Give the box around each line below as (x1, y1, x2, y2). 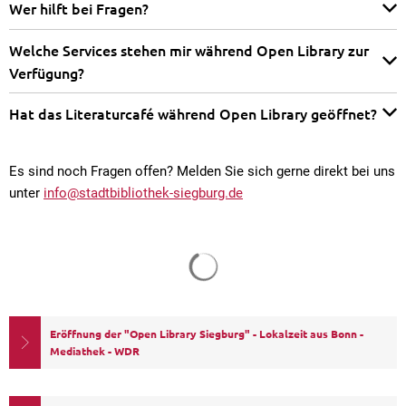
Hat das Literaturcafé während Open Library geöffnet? (9, 102, 377, 123)
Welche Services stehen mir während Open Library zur (9, 39, 369, 60)
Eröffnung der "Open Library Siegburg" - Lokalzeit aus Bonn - (50, 326, 363, 342)
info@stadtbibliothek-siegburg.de (43, 185, 243, 202)
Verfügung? (9, 62, 84, 82)
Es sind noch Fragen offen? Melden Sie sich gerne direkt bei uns (9, 163, 395, 180)
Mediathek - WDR (50, 343, 140, 359)
